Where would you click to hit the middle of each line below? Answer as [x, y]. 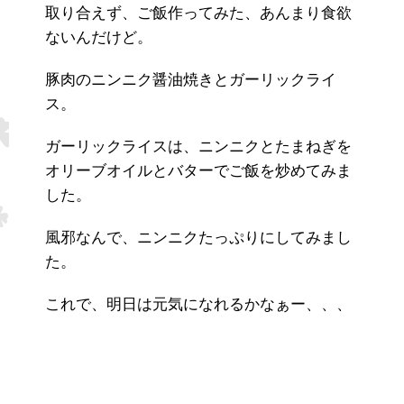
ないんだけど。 [99, 39]
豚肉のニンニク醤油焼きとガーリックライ [191, 81]
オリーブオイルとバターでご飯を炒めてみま [198, 172]
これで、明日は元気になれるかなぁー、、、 [198, 306]
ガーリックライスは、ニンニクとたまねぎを [198, 148]
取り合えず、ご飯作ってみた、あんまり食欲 [198, 14]
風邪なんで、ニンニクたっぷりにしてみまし [198, 239]
